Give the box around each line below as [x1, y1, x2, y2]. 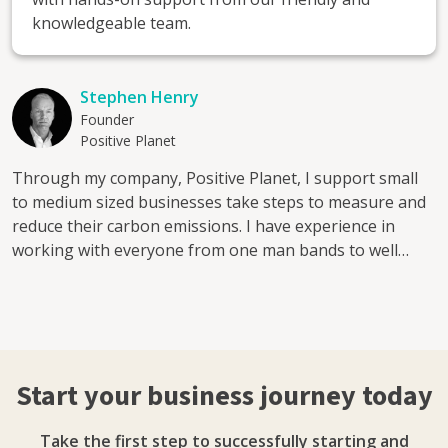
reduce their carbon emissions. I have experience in [12, 215, 395, 238]
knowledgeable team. [32, 12, 191, 35]
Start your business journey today [15, 376, 433, 417]
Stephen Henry [80, 86, 199, 109]
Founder [80, 110, 134, 130]
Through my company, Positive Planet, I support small [12, 167, 418, 190]
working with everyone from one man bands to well [12, 239, 398, 262]
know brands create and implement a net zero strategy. [12, 263, 431, 286]
